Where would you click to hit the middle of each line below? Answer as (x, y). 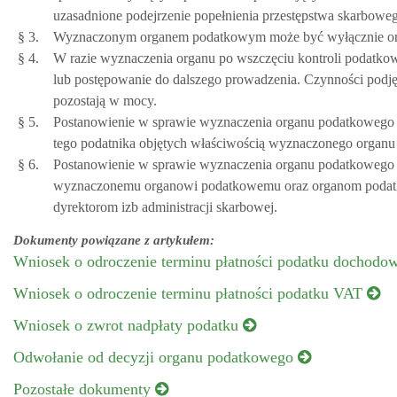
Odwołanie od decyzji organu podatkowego (156, 357)
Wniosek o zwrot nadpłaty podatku (128, 325)
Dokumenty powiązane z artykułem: (114, 240)
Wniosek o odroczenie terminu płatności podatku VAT (190, 293)
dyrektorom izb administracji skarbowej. (165, 207)
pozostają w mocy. (105, 101)
